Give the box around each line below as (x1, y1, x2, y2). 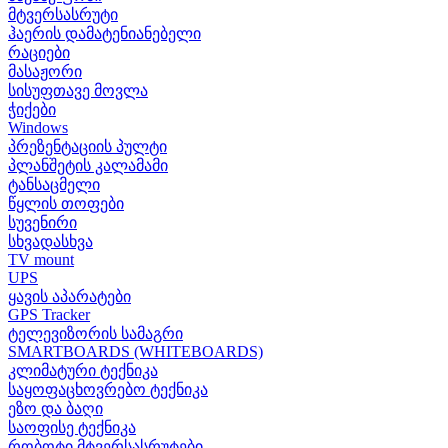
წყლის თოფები (8, 194, 124, 212)
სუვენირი (8, 213, 77, 231)
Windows (8, 118, 68, 136)
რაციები (8, 43, 70, 61)
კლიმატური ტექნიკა (8, 361, 158, 379)
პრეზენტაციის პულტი (8, 137, 167, 155)
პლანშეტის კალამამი (8, 156, 168, 174)
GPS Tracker (8, 305, 90, 323)
